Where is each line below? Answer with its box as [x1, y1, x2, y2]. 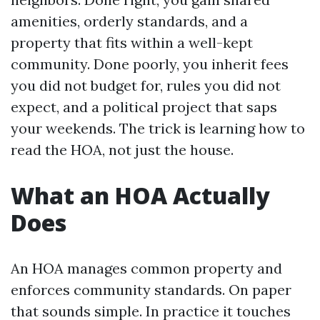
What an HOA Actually [11, 180, 270, 211]
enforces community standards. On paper [11, 281, 291, 299]
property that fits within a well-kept [11, 34, 253, 51]
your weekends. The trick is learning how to [11, 119, 305, 137]
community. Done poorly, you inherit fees [11, 55, 289, 73]
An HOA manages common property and [11, 259, 282, 277]
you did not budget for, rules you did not [11, 76, 281, 94]
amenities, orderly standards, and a [11, 12, 248, 30]
